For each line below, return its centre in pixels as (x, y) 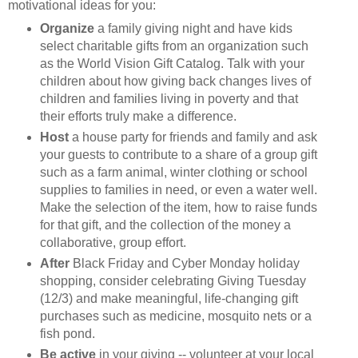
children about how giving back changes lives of (175, 81)
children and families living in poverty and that (169, 98)
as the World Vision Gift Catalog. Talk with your (172, 63)
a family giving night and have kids (193, 28)
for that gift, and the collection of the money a (165, 225)
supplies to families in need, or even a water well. (178, 189)
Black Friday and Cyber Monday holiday (184, 263)
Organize (67, 28)
